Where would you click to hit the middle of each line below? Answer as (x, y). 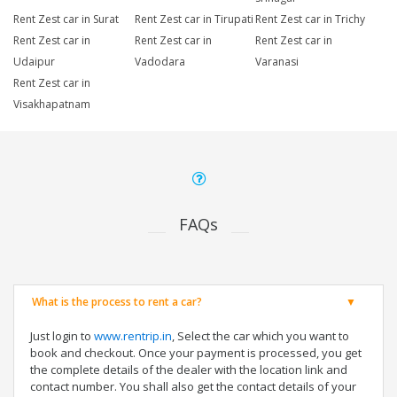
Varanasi (277, 62)
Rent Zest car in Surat (66, 19)
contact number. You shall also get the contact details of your (193, 387)
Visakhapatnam (52, 105)
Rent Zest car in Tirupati (194, 19)
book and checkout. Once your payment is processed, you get (196, 353)
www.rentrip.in (133, 336)
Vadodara (160, 62)
